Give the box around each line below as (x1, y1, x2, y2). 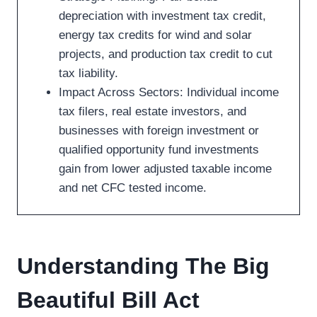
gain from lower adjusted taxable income (59, 162, 272, 175)
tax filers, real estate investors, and (59, 105, 246, 118)
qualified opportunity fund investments (59, 143, 259, 156)
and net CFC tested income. (59, 181, 207, 195)
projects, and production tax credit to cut (59, 47, 272, 61)
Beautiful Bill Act (17, 287, 200, 313)
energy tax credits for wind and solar (59, 28, 252, 42)
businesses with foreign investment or (59, 124, 259, 137)
